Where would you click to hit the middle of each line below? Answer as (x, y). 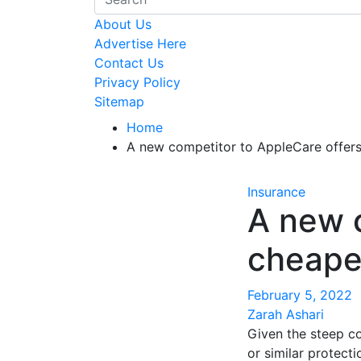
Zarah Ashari (286, 314)
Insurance (276, 192)
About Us (123, 24)
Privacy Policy (137, 82)
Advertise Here (140, 44)
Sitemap (119, 102)
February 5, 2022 (300, 295)
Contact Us (129, 63)
